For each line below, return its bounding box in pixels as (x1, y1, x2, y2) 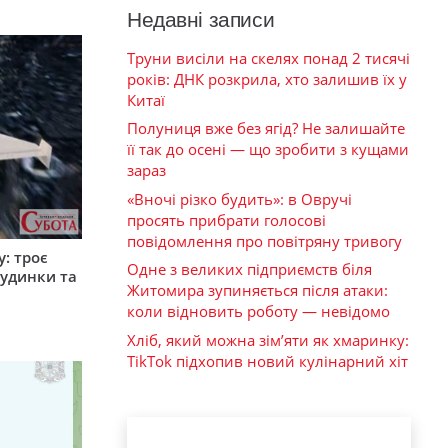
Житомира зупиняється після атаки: (127, 280, 388, 301)
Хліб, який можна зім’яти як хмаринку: (127, 329, 409, 350)
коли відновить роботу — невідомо (127, 301, 390, 322)
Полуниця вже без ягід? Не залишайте (127, 118, 405, 139)
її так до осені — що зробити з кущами (127, 139, 409, 160)
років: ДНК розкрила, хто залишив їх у (127, 68, 407, 89)
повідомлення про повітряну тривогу (127, 230, 402, 251)
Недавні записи (127, 7, 275, 31)
